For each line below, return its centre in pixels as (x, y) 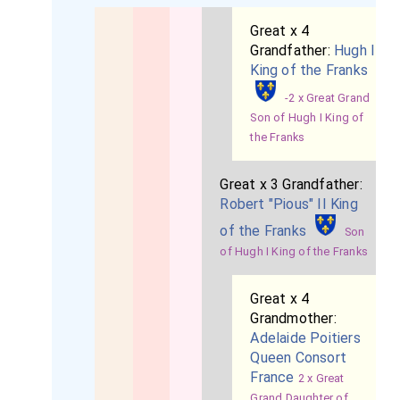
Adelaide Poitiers (305, 338)
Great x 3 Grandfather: (291, 184)
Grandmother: (293, 318)
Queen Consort (299, 358)
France (272, 377)
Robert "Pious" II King (289, 204)
